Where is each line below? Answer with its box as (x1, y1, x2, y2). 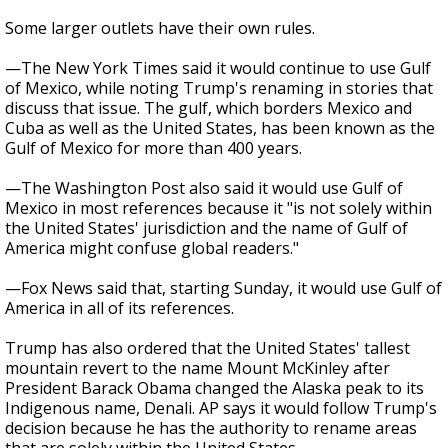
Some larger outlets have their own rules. (5, 17, 315, 39)
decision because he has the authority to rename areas (5, 417, 417, 439)
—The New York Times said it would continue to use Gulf (5, 57, 431, 79)
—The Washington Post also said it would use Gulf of (5, 177, 403, 199)
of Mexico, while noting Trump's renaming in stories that (5, 77, 433, 99)
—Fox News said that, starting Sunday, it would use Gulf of (5, 277, 442, 299)
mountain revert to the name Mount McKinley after (5, 357, 390, 379)
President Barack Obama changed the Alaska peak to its (5, 377, 424, 399)
